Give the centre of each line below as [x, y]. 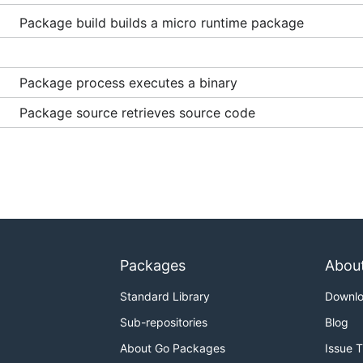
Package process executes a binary [128, 83]
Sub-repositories [164, 322]
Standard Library [165, 297]
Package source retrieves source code [137, 113]
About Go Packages [173, 348]
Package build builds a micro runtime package [162, 23]
